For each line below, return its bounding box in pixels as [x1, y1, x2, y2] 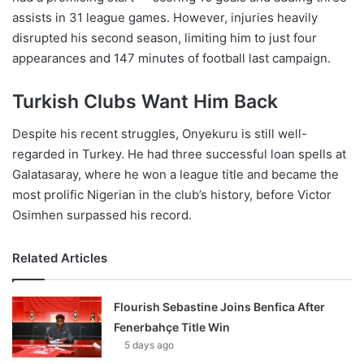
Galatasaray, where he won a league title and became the [12, 167, 339, 183]
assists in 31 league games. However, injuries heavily [12, 9, 318, 25]
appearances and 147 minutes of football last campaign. [12, 50, 331, 66]
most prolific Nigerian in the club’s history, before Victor [12, 187, 331, 203]
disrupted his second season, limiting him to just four [12, 29, 317, 45]
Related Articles [12, 250, 107, 266]
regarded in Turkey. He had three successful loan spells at [12, 146, 346, 162]
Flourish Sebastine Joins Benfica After [114, 300, 326, 314]
